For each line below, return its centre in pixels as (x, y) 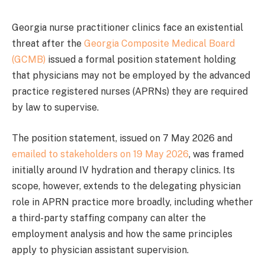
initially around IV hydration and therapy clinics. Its (123, 170)
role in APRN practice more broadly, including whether (132, 202)
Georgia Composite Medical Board (159, 43)
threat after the (48, 43)
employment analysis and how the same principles (122, 234)
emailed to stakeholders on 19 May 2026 (100, 154)
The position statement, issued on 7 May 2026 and (122, 138)
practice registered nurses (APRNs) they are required (130, 91)
